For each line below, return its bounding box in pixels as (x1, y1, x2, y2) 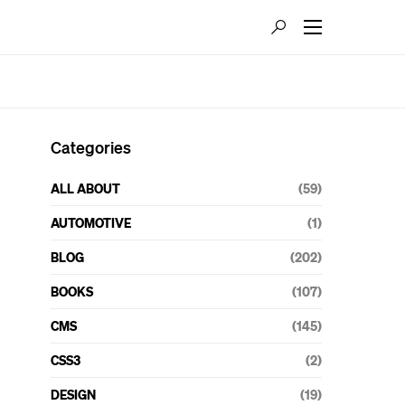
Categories (51, 137, 131, 157)
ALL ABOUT (51, 180, 120, 196)
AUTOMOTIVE (51, 214, 131, 231)
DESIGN (51, 386, 96, 402)
